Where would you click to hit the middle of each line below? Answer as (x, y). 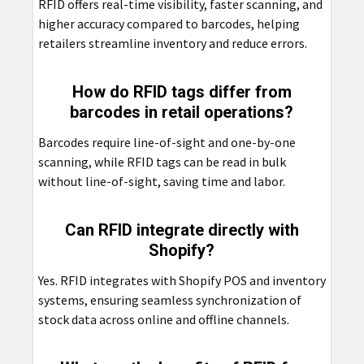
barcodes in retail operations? (182, 112)
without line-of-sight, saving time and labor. (161, 181)
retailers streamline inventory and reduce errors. (172, 43)
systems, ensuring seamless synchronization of (169, 299)
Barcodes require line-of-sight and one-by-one (167, 142)
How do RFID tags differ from (182, 91)
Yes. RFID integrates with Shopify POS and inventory (182, 280)
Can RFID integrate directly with (182, 230)
